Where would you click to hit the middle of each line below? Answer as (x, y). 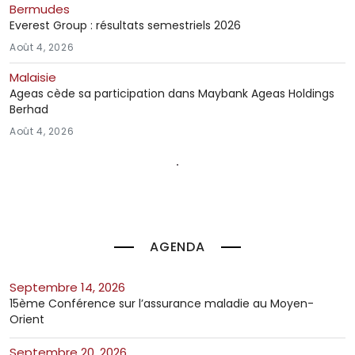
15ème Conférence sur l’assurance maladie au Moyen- (162, 304)
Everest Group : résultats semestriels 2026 (125, 26)
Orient (27, 320)
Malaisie (33, 78)
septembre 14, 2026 (71, 288)
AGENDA (177, 247)
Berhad (29, 110)
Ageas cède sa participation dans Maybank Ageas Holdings (172, 94)
